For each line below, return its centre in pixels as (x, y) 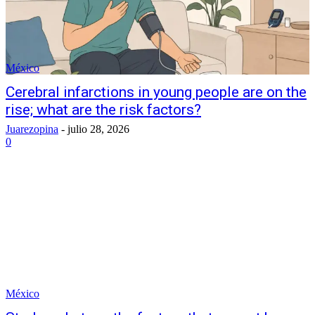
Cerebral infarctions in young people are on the (156, 92)
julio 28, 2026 (98, 129)
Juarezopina (32, 129)
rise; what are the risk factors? (103, 110)
